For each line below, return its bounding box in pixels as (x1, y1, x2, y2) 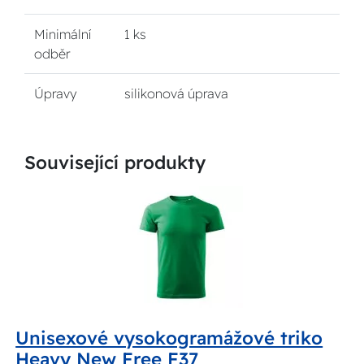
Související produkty (24, 151, 206, 174)
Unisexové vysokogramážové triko (15, 327, 323, 350)
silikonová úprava (124, 85, 228, 102)
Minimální (34, 26, 91, 42)
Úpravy (34, 85, 76, 102)
